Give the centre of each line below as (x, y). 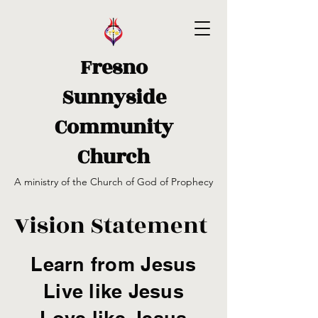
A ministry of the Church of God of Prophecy (114, 182)
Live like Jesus (114, 291)
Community (114, 127)
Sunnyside (114, 98)
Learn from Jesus (114, 264)
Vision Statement (111, 226)
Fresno (114, 68)
